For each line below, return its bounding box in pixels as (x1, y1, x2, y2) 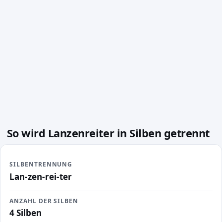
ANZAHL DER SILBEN (9, 196, 79, 205)
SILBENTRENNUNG (9, 160, 73, 169)
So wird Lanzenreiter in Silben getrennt (6, 125, 210, 140)
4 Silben (9, 207, 42, 219)
